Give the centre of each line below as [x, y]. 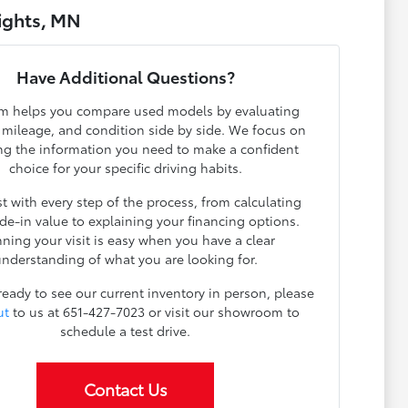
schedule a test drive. [126, 331]
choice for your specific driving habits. [125, 168]
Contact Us [125, 389]
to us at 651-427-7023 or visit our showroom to [155, 312]
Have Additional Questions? [125, 77]
